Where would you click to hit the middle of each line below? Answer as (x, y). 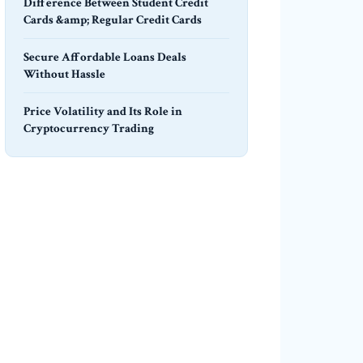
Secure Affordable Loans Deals (105, 57)
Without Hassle (64, 74)
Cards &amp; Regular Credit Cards (113, 19)
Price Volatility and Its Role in (103, 111)
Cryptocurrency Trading (89, 128)
